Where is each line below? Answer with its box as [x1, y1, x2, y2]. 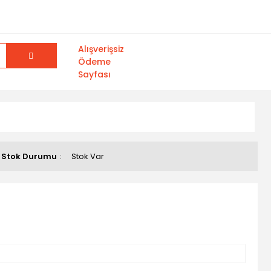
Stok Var [71, 151, 104, 162]
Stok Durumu [1, 151, 57, 162]
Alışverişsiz [77, 43, 124, 55]
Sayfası [77, 68, 111, 80]
